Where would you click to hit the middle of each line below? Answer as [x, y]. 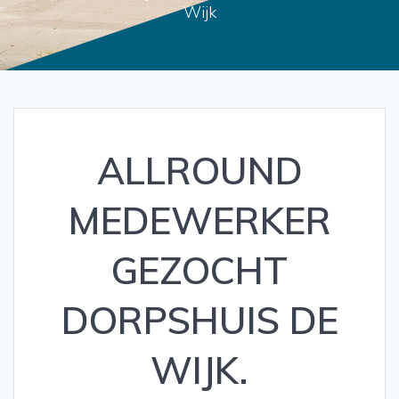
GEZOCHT [199, 270]
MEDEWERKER [199, 220]
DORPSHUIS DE [199, 320]
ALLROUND [199, 170]
